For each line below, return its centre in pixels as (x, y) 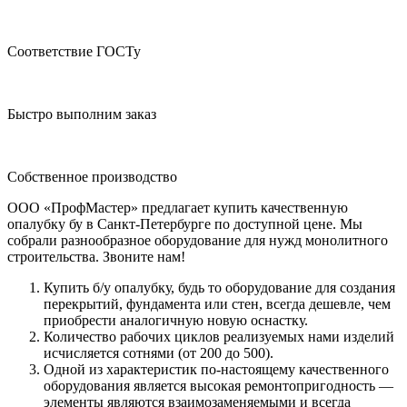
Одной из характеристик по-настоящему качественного (216, 369)
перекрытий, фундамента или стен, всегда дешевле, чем (217, 303)
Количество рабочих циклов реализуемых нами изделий (219, 336)
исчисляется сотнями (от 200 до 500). (159, 352)
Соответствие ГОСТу (74, 51)
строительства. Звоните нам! (96, 256)
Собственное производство (92, 176)
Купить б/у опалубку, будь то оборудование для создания (219, 287)
